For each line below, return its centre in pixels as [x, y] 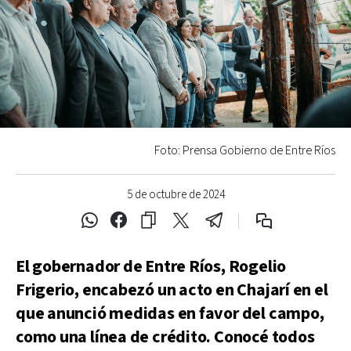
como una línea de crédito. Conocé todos [165, 337]
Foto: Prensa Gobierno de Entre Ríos [245, 150]
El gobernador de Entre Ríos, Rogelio [151, 266]
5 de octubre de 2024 [175, 194]
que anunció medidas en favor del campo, [170, 313]
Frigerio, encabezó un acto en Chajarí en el [172, 290]
